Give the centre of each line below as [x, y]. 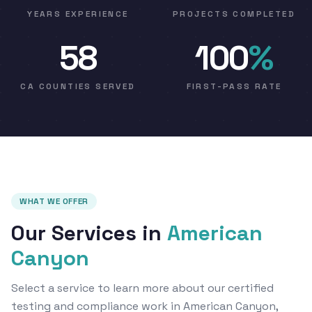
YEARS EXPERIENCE [78, 14]
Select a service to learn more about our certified [142, 288]
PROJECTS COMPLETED [234, 14]
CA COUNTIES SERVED [78, 86]
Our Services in [86, 233]
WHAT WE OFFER [54, 201]
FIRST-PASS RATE [234, 86]
